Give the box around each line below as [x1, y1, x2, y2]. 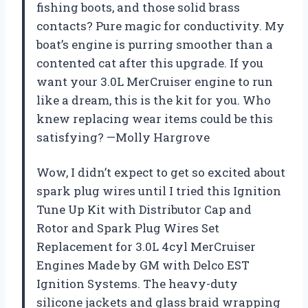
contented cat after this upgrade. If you [36, 55, 263, 71]
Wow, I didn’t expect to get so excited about [36, 164, 285, 181]
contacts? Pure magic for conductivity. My [36, 18, 285, 34]
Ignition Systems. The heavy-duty [36, 276, 238, 292]
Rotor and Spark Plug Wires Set [36, 220, 219, 236]
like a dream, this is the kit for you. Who [36, 92, 271, 109]
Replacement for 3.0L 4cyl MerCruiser [36, 239, 256, 255]
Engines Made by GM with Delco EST [36, 257, 250, 274]
